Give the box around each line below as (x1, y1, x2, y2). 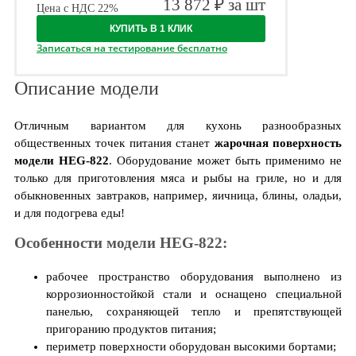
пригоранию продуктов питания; (46, 322, 216, 335)
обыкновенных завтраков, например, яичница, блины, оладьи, (14, 189, 342, 202)
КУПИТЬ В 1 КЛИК (110, 23, 193, 34)
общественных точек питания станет (14, 137, 215, 149)
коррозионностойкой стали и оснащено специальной (46, 287, 342, 300)
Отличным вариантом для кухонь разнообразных (14, 119, 342, 132)
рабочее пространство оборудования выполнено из (46, 269, 342, 283)
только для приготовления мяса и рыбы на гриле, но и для (14, 172, 342, 184)
